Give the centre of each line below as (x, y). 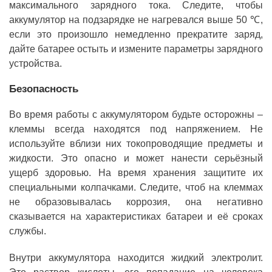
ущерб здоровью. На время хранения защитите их (136, 172)
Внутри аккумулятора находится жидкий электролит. (136, 257)
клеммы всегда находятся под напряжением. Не (136, 129)
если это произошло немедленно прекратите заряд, (136, 34)
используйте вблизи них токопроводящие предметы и (136, 143)
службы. (28, 231)
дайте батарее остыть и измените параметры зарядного (136, 49)
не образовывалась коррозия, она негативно (136, 202)
